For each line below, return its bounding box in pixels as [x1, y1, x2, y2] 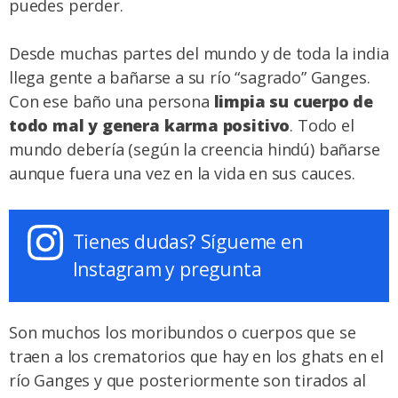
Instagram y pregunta [72, 257, 262, 283]
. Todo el [290, 114, 354, 136]
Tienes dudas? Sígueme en [72, 229, 303, 255]
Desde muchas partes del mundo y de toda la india [9, 42, 389, 64]
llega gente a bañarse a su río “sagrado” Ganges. [9, 66, 370, 88]
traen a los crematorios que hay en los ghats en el [9, 346, 384, 368]
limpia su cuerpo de [213, 90, 374, 112]
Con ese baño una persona [9, 90, 214, 112]
